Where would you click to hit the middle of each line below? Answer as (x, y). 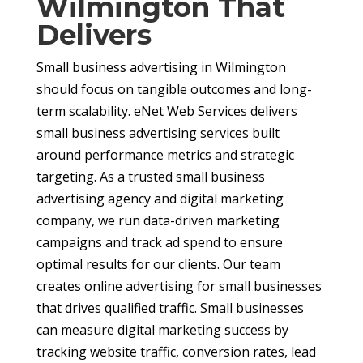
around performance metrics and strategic (165, 155)
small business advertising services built (158, 133)
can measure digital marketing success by (162, 330)
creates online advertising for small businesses (179, 286)
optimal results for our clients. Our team (158, 265)
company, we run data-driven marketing (158, 221)
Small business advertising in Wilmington (161, 68)
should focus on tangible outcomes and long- (174, 90)
